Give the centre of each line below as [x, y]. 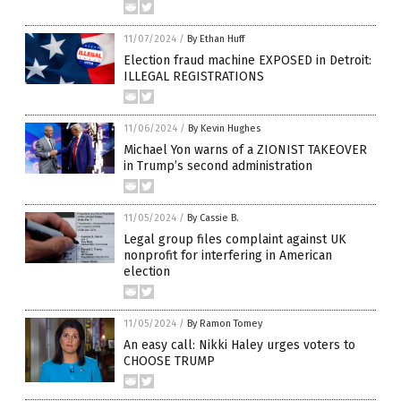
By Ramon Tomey [225, 324]
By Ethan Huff [216, 39]
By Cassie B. [213, 218]
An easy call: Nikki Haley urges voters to [239, 346]
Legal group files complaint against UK [235, 240]
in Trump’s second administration [218, 166]
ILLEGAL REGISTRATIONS [194, 77]
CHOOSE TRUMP [169, 362]
